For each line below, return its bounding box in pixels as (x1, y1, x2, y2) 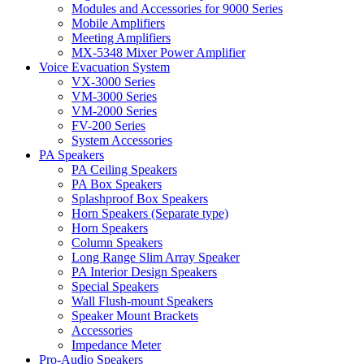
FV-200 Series (71, 119, 145, 133)
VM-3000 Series (71, 89, 157, 104)
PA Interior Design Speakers (71, 265, 217, 279)
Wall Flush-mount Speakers (71, 294, 213, 309)
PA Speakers (39, 148, 104, 162)
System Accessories (71, 133, 172, 148)
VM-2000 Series (71, 104, 157, 119)
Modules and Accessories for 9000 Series (71, 2, 283, 16)
